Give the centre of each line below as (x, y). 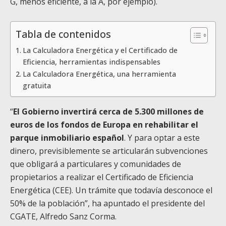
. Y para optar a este (162, 137)
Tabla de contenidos (63, 34)
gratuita (37, 85)
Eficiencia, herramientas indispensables (91, 62)
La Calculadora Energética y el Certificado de (100, 50)
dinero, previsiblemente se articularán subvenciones (109, 151)
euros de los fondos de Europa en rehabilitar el (104, 124)
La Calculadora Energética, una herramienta (99, 74)
